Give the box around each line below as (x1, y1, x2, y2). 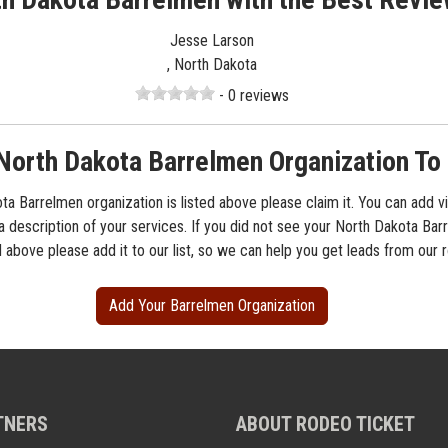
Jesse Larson (170, 31, 254, 51)
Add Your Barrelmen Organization (109, 296, 315, 316)
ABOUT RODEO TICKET (236, 412, 415, 437)
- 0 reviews (215, 86, 289, 106)
